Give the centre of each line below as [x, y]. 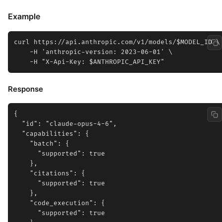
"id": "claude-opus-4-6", [65, 124]
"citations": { [50, 173]
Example [24, 16]
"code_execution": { [59, 203]
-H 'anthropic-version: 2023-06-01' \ [93, 52]
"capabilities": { [52, 134]
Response [26, 89]
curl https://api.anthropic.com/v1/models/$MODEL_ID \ [117, 42]
